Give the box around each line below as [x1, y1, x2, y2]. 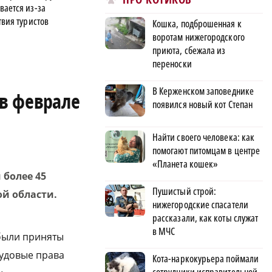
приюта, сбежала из [152, 44, 226, 58]
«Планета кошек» [152, 157, 219, 171]
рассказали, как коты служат [152, 211, 259, 225]
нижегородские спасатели [152, 198, 248, 212]
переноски [152, 57, 192, 71]
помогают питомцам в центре [152, 144, 260, 158]
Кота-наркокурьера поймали [152, 252, 259, 266]
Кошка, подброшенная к [152, 17, 242, 31]
